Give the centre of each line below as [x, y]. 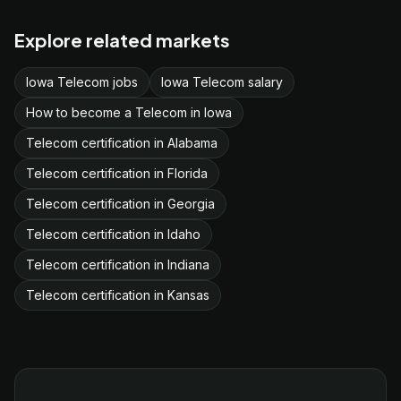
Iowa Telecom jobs [82, 82]
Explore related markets [122, 40]
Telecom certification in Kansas [118, 295]
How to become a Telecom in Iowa [129, 112]
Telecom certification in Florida [117, 173]
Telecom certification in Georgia [120, 204]
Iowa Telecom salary [222, 82]
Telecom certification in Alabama [122, 143]
